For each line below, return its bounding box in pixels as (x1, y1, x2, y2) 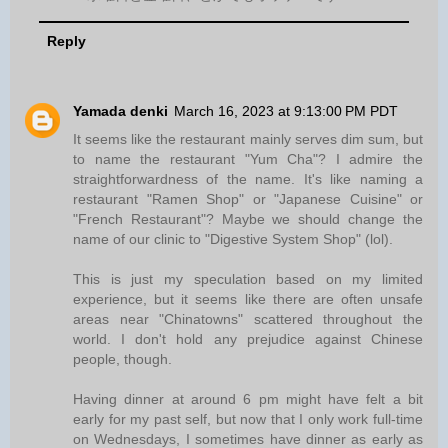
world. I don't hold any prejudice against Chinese (73, 330, 423, 347)
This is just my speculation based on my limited (73, 270, 423, 287)
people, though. (73, 350, 172, 367)
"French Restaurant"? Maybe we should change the (73, 210, 423, 227)
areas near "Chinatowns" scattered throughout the (73, 310, 423, 327)
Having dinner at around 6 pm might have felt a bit (73, 390, 423, 407)
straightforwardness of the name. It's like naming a (73, 170, 423, 187)
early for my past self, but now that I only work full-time (73, 410, 423, 427)
